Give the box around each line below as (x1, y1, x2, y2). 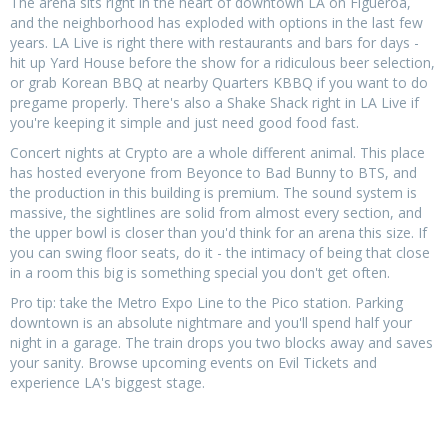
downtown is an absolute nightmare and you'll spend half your (10, 312, 412, 332)
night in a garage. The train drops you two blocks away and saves (10, 332, 433, 352)
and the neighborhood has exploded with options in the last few (10, 12, 423, 32)
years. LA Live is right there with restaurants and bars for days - (10, 32, 419, 52)
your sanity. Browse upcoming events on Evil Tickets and (10, 352, 377, 372)
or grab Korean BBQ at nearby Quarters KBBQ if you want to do (10, 72, 428, 92)
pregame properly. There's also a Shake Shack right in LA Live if (10, 92, 419, 112)
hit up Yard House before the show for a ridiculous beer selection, (10, 52, 435, 72)
